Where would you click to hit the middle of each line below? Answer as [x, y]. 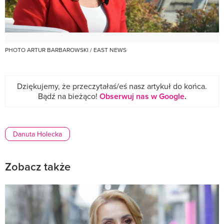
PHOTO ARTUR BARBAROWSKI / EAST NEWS [66, 50]
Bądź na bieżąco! [68, 96]
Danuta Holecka [37, 134]
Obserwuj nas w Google [142, 96]
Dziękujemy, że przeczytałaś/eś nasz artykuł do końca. [112, 86]
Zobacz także [38, 167]
